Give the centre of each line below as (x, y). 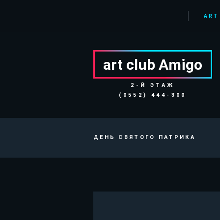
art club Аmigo (153, 64)
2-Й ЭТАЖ (153, 85)
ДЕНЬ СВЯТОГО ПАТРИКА (144, 137)
